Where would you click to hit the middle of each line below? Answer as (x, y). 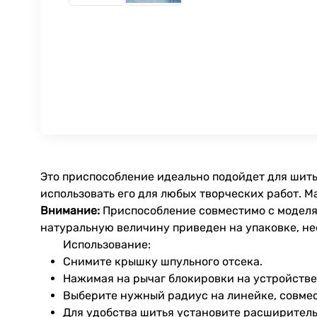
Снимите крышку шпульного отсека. (163, 261)
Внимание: (70, 210)
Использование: (107, 244)
